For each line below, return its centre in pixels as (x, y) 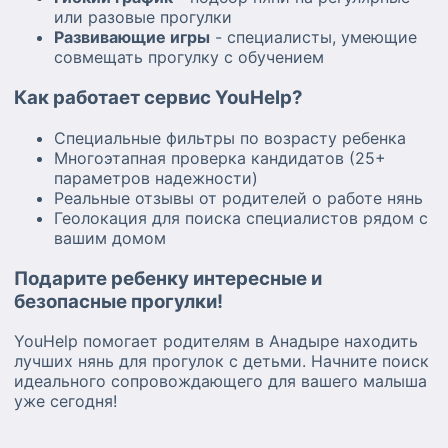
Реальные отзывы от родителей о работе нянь (238, 197)
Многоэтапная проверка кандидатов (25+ (220, 157)
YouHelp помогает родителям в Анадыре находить (216, 341)
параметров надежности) (156, 177)
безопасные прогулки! (118, 301)
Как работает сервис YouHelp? (158, 98)
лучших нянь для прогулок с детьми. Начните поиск (221, 361)
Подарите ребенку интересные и (168, 278)
